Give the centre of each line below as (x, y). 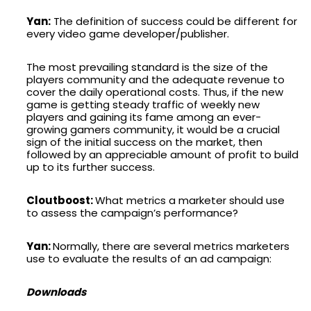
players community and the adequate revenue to (155, 79)
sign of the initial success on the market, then (144, 142)
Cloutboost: (61, 200)
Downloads (56, 292)
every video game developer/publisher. (128, 33)
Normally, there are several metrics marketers (171, 246)
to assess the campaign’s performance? (132, 212)
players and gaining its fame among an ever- (144, 117)
